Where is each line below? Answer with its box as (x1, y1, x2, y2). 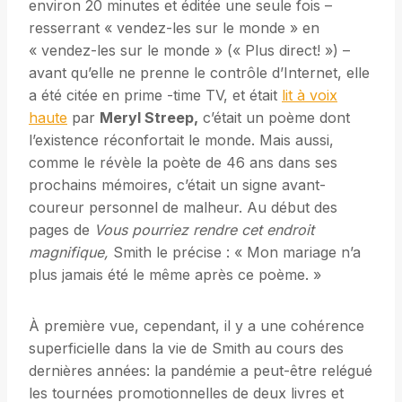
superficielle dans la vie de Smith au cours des (29, 339, 344, 358)
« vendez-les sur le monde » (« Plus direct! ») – (29, 41, 350, 60)
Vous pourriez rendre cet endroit (94, 221, 314, 240)
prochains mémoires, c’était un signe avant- (29, 176, 326, 195)
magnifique (29, 243, 104, 262)
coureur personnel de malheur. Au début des (29, 198, 337, 217)
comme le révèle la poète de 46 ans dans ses (29, 153, 337, 172)
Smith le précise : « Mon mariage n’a (109, 243, 361, 262)
